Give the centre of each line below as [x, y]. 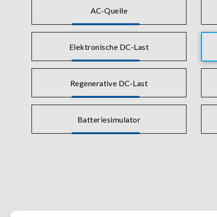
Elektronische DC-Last [109, 46]
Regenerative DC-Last [109, 83]
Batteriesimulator [109, 119]
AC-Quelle [109, 10]
